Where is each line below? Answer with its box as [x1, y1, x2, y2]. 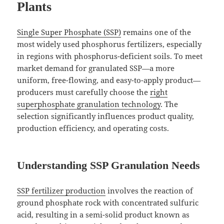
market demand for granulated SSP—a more [17, 63, 175, 73]
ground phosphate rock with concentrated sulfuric [17, 197, 199, 208]
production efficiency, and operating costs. [17, 123, 169, 133]
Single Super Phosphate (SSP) [17, 27, 121, 37]
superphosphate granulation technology [17, 99, 161, 109]
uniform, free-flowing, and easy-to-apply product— [17, 75, 201, 85]
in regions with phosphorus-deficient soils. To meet [17, 51, 203, 61]
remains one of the [121, 27, 191, 37]
